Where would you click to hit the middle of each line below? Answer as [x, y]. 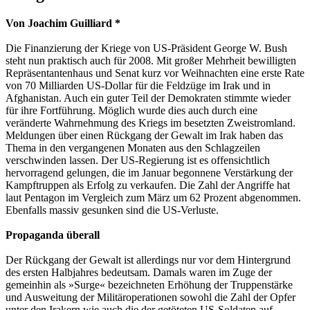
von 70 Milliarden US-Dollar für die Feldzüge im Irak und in [138, 85]
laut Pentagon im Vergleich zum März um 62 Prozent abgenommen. [153, 197]
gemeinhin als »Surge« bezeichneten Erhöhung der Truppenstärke [149, 284]
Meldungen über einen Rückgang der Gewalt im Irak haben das [144, 135]
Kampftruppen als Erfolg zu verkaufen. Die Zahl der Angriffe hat [148, 185]
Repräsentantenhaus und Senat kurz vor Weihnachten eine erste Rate [155, 73]
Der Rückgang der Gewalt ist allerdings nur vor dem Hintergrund [148, 259]
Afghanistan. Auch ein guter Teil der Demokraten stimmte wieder [148, 98]
